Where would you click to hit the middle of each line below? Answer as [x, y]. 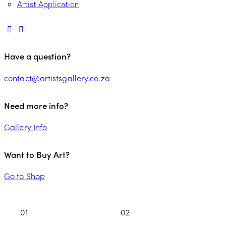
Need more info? [36, 105]
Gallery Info [26, 127]
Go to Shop [24, 176]
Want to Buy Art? [37, 154]
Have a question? [37, 56]
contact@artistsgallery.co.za [57, 78]
